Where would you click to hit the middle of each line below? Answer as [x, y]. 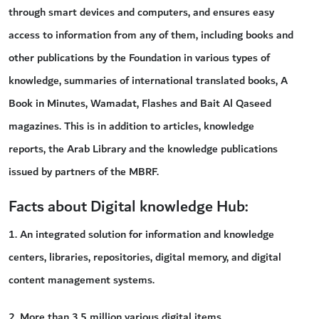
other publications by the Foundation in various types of [139, 57]
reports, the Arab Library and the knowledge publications [143, 148]
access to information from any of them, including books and [151, 35]
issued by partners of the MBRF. [84, 171]
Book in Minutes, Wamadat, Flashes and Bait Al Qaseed [140, 103]
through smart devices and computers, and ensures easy [141, 12]
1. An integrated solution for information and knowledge [141, 234]
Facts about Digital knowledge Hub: [129, 206]
